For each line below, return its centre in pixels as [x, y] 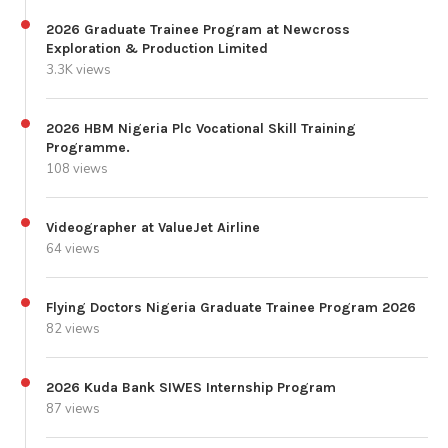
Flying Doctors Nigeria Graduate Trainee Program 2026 [231, 307]
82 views [73, 328]
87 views [73, 408]
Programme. [88, 147]
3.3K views [78, 69]
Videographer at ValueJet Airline [153, 227]
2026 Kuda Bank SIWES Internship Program [191, 387]
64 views [73, 248]
